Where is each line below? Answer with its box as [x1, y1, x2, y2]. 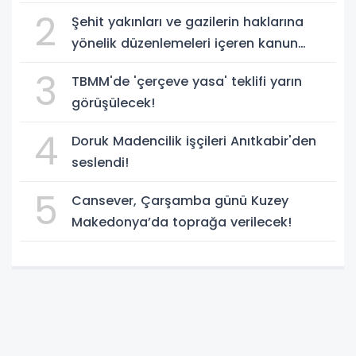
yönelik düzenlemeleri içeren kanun [72, 33, 298, 52]
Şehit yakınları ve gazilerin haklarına [72, 12, 304, 31]
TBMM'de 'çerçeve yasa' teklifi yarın [72, 72, 302, 91]
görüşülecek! [72, 93, 155, 112]
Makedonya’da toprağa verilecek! [72, 212, 292, 231]
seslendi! [72, 153, 129, 172]
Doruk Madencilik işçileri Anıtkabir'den [72, 131, 316, 150]
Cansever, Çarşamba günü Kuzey [72, 191, 288, 210]
